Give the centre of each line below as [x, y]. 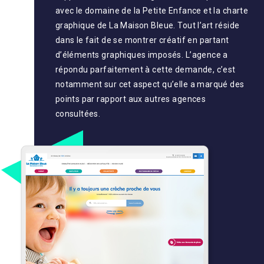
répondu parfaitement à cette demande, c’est [145, 70]
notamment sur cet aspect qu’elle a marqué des [150, 85]
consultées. [78, 114]
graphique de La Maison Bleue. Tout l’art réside [147, 26]
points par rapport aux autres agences [131, 99]
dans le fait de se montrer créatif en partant [142, 40]
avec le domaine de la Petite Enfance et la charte [152, 11]
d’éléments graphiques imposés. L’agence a [141, 55]
